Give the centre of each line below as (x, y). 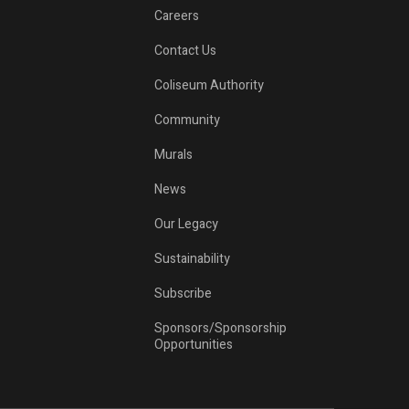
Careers (177, 16)
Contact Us (186, 51)
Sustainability (193, 259)
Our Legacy (187, 225)
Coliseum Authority (210, 86)
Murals (174, 155)
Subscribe (184, 294)
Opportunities (194, 345)
